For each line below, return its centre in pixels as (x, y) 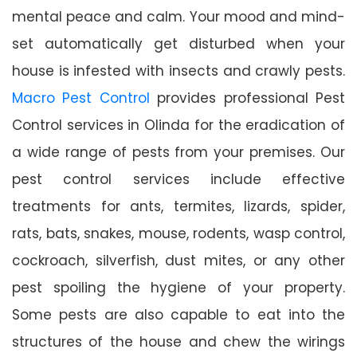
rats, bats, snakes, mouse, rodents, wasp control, (178, 233)
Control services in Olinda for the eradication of (178, 125)
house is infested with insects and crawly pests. (178, 71)
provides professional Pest (247, 98)
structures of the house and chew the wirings (178, 341)
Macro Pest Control (81, 98)
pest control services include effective (178, 179)
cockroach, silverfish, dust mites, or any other (178, 260)
